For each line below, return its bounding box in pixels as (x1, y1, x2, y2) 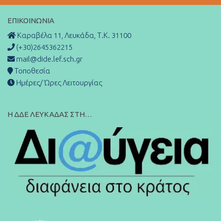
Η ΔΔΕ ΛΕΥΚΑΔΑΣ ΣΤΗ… (7, 110, 92, 119)
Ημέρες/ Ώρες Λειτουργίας (15, 78, 102, 87)
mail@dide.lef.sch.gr (15, 55, 82, 64)
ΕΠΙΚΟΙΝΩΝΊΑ (7, 16, 54, 25)
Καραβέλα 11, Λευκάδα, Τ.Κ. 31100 (17, 31, 131, 40)
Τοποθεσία (13, 67, 50, 75)
